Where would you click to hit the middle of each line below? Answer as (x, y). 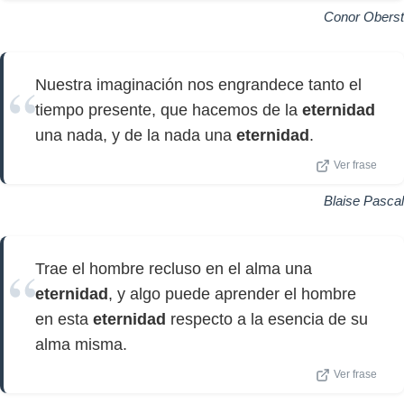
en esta (64, 319)
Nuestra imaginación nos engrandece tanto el (198, 85)
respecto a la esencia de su (267, 319)
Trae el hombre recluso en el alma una (174, 269)
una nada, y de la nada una (136, 135)
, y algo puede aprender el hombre (232, 294)
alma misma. (81, 344)
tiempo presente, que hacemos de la (169, 110)
